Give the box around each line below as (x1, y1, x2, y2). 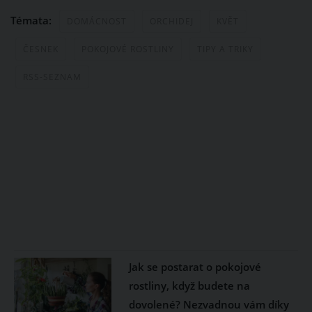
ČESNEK (23, 42, 58, 55)
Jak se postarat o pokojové (128, 259, 261, 274)
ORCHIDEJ (150, 15, 194, 27)
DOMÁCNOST (67, 15, 127, 27)
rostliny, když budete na (128, 278, 250, 292)
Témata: (10, 13, 54, 27)
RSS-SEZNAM (23, 70, 81, 83)
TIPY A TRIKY (197, 42, 253, 55)
